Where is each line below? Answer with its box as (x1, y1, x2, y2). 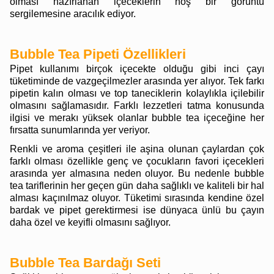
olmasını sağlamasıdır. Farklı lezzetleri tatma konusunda (10, 100, 264, 111)
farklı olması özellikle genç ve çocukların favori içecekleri (10, 156, 264, 166)
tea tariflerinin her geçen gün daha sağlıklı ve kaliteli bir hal (10, 180, 264, 191)
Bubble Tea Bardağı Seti (10, 255, 161, 270)
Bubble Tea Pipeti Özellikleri (10, 46, 186, 62)
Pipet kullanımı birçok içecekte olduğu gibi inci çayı (10, 64, 264, 74)
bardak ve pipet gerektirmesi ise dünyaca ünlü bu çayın (10, 205, 264, 215)
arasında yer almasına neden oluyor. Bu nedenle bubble (10, 168, 264, 179)
